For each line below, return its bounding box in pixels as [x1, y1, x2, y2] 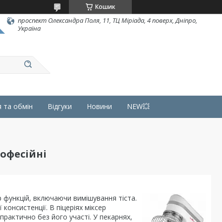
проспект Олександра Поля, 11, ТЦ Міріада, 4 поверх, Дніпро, [18, 16, 197, 25]
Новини [87, 102, 112, 111]
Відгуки [48, 102, 72, 111]
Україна [18, 24, 41, 33]
